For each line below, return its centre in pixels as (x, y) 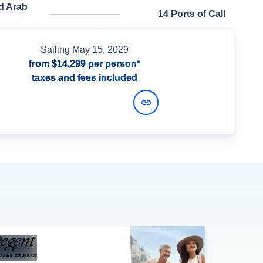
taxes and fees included (85, 78)
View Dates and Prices (72, 102)
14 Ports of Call (192, 14)
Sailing (56, 50)
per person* (113, 64)
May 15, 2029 (100, 50)
